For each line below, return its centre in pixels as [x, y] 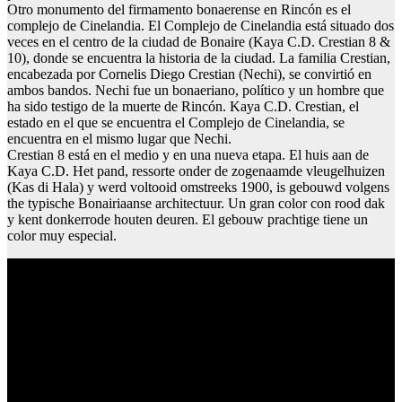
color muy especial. [62, 235]
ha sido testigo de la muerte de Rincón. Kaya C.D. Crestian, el [183, 106]
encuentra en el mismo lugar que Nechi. [119, 138]
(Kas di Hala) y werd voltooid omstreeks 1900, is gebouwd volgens [198, 187]
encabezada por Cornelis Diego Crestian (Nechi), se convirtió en [189, 74]
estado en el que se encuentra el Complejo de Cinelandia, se [176, 122]
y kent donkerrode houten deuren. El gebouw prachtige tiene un [188, 219]
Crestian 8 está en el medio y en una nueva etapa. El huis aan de [188, 154]
